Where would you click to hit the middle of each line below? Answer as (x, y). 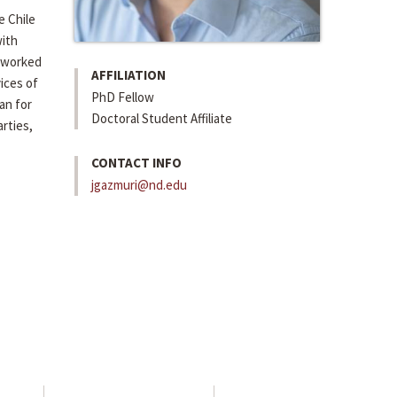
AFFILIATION (128, 75)
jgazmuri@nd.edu (139, 185)
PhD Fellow (122, 97)
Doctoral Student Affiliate (161, 119)
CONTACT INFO (136, 163)
